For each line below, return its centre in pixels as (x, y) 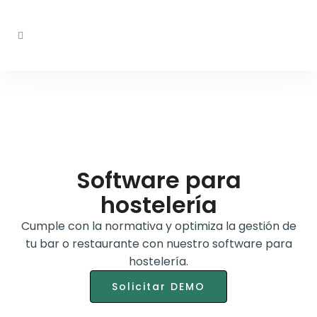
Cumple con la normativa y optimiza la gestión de (158, 226)
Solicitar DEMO (158, 287)
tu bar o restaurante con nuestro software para (158, 244)
